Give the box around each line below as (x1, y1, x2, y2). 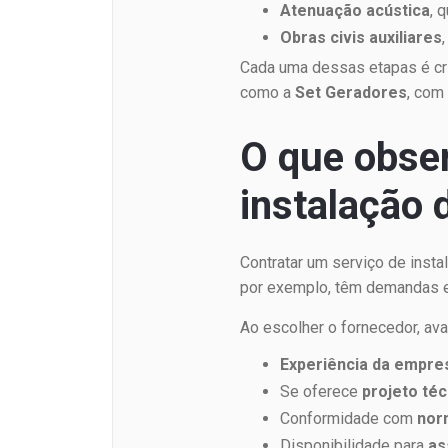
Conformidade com (280, 409, 418, 429)
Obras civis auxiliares (280, 28, 443, 48)
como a (240, 83, 296, 103)
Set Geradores (295, 83, 408, 103)
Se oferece (280, 382, 363, 402)
